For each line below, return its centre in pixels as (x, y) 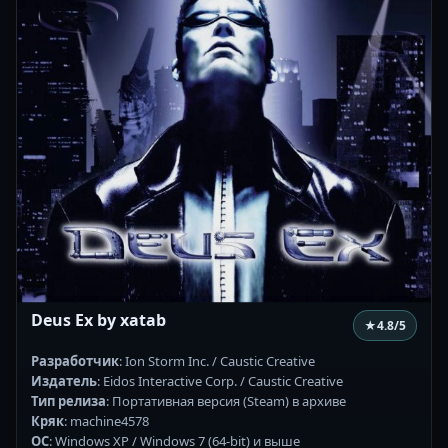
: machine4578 (106, 420)
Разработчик (75, 360)
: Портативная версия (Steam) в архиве (226, 400)
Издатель (64, 380)
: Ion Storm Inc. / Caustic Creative (217, 360)
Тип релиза (68, 400)
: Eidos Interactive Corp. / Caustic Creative (220, 380)
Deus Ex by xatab (98, 319)
